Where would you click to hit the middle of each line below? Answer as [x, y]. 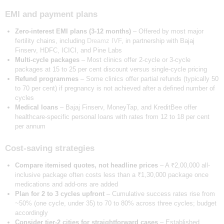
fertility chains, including [51, 41]
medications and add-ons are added [66, 184]
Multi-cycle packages [47, 60]
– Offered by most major [167, 31]
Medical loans [36, 107]
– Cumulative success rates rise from [159, 194]
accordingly [31, 213]
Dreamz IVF [104, 41]
